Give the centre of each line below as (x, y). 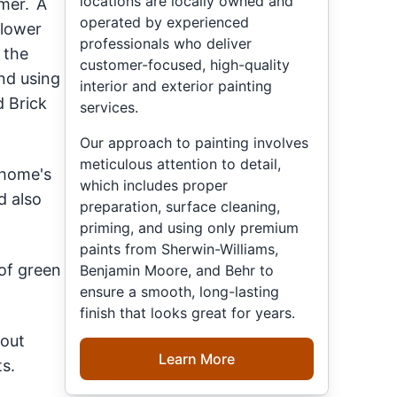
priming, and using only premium (190, 227)
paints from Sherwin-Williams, (179, 249)
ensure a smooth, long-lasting (180, 291)
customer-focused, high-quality (185, 64)
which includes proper (154, 185)
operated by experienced (165, 22)
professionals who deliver (166, 43)
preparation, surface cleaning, (180, 206)
